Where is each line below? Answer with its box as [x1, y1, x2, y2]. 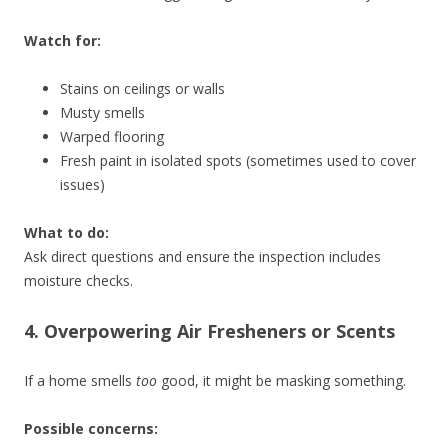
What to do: [24, 223, 109, 243]
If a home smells [24, 371, 136, 391]
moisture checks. [24, 271, 133, 291]
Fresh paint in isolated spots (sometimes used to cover [60, 151, 416, 171]
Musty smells [60, 103, 145, 123]
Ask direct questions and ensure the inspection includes [24, 247, 381, 267]
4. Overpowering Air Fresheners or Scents [24, 319, 395, 344]
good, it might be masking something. [157, 371, 406, 391]
